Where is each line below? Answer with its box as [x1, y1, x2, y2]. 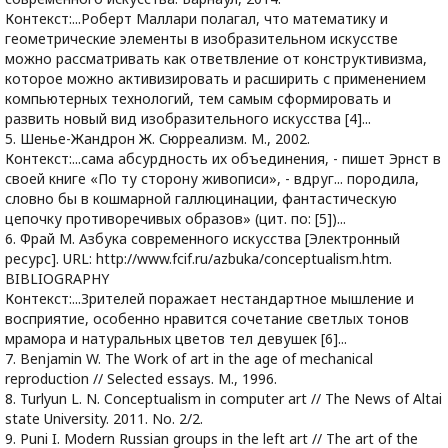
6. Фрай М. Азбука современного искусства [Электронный [5, 229, 400, 248]
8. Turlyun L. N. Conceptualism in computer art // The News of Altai [5, 389, 442, 408]
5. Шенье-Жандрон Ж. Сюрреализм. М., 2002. [5, 129, 310, 148]
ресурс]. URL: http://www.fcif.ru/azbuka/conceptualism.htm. [5, 249, 392, 268]
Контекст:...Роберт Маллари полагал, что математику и [5, 9, 388, 28]
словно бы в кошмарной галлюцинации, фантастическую [5, 189, 397, 208]
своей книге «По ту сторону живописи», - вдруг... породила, [5, 169, 419, 188]
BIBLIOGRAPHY [5, 269, 109, 288]
